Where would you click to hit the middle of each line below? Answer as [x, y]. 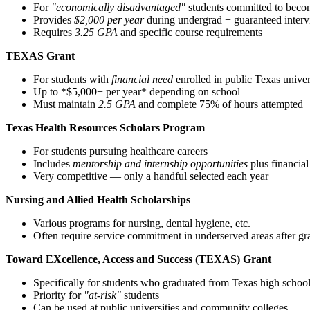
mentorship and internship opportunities [160, 163]
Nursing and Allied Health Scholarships [98, 199]
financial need [142, 79]
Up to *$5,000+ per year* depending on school [137, 91]
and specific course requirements [190, 32]
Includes [53, 163]
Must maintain [66, 104]
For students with [72, 79]
